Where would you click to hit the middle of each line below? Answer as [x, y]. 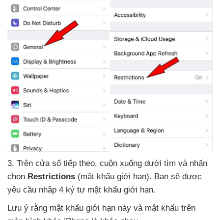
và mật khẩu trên [165, 208]
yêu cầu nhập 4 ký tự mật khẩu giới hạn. [82, 190]
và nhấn [193, 163]
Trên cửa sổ [40, 163]
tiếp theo [79, 163]
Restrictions [51, 176]
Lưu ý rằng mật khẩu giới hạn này [70, 208]
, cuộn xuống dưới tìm [137, 163]
